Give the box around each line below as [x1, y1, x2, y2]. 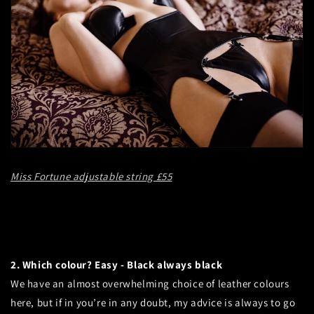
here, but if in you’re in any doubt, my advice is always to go [11, 296, 296, 310]
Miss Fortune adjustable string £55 [11, 170, 172, 184]
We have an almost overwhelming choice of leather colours [11, 277, 289, 291]
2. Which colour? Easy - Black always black [11, 258, 223, 272]
